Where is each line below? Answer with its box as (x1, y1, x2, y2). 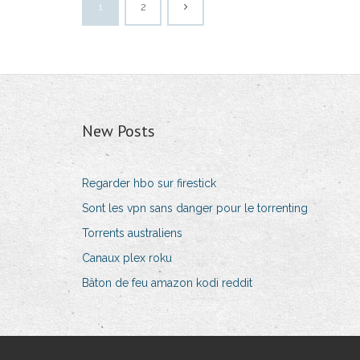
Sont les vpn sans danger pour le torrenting (82, 202, 308, 215)
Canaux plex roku (82, 252, 172, 265)
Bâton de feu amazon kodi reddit (82, 276, 252, 290)
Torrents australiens (82, 227, 182, 240)
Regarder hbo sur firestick (82, 177, 216, 190)
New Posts (82, 121, 155, 142)
